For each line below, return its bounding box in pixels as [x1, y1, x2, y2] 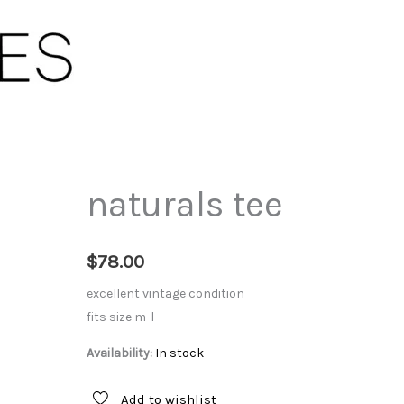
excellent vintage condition [86, 286, 244, 302]
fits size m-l [86, 309, 154, 326]
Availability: [86, 345, 152, 362]
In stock [154, 345, 204, 362]
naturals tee [86, 183, 283, 225]
